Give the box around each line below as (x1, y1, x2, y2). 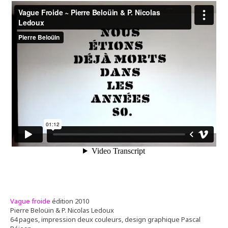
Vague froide (10, 196, 50, 206)
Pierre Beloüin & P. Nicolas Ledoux (10, 205, 114, 215)
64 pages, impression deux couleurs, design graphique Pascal (10, 214, 201, 224)
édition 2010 (50, 196, 89, 206)
